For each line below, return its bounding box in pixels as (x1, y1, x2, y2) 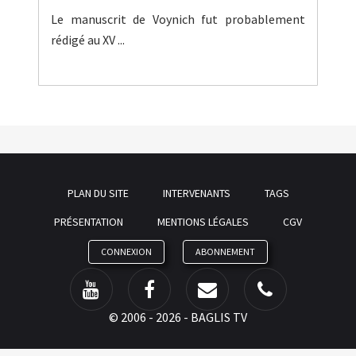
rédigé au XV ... (51, 32, 125, 48)
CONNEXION (101, 246, 152, 258)
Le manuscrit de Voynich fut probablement (51, 11, 305, 28)
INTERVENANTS (162, 186, 230, 201)
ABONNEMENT (195, 246, 255, 258)
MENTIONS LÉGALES (157, 215, 249, 230)
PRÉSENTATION (54, 215, 123, 230)
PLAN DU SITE (67, 186, 129, 201)
